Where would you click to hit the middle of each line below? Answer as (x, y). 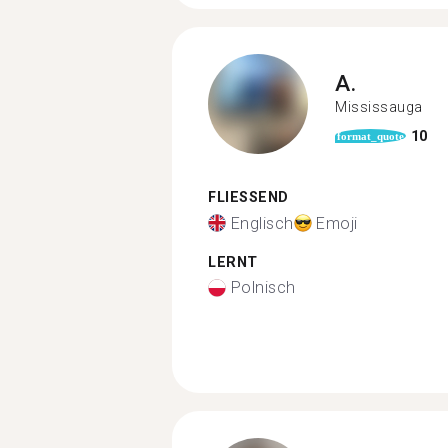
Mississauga (379, 106)
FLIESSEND (243, 197)
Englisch (262, 223)
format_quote (370, 136)
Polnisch (263, 287)
